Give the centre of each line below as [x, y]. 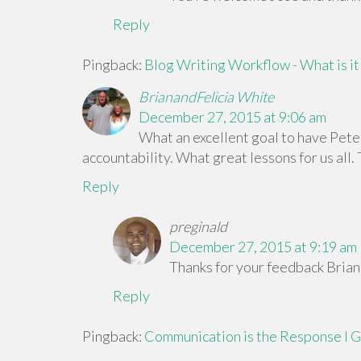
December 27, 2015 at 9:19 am [263, 247]
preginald [198, 226]
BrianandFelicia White [206, 97]
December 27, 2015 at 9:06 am [232, 117]
